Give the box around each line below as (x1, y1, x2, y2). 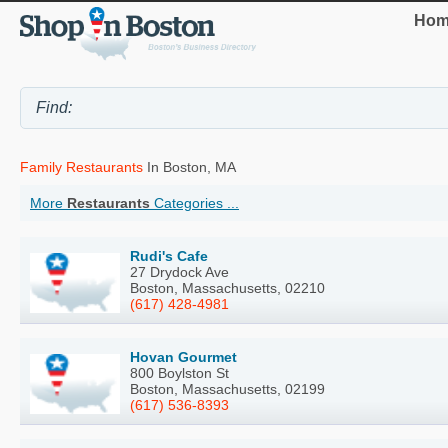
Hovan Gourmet (130, 349, 237, 366)
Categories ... (150, 195, 239, 212)
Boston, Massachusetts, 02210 (130, 280, 325, 297)
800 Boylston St (130, 365, 229, 382)
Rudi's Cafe (130, 248, 208, 265)
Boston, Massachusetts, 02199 (130, 381, 325, 398)
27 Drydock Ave (130, 264, 229, 281)
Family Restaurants (20, 159, 143, 176)
